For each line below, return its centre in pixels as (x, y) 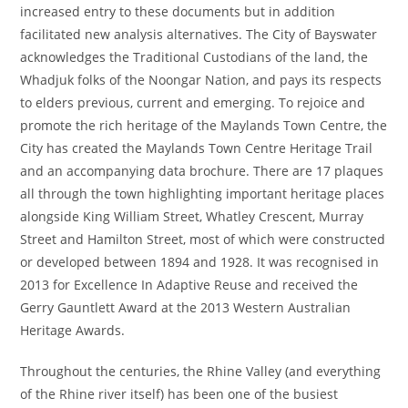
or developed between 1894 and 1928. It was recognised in (200, 262)
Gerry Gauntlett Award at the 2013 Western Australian (186, 307)
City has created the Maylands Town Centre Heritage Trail (197, 148)
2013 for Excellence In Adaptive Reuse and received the (189, 285)
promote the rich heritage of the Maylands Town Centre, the (204, 125)
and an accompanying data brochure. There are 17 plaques (202, 171)
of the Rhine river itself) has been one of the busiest (179, 394)
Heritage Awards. (73, 330)
